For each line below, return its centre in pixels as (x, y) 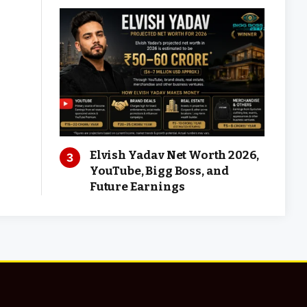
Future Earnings (137, 186)
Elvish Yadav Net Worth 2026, (175, 155)
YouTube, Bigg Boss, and (160, 171)
